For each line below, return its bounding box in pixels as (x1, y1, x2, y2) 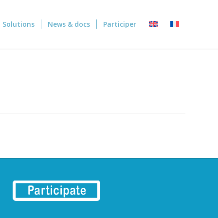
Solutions (2, 19, 35, 29)
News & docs (48, 19, 90, 29)
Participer (103, 19, 136, 29)
